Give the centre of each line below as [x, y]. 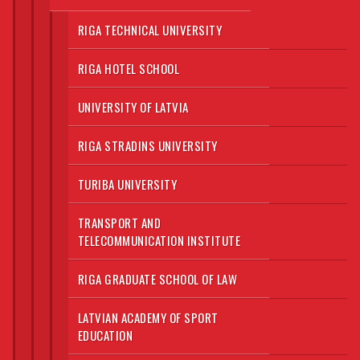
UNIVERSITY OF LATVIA [133, 106]
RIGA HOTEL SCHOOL [129, 68]
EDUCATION [105, 335]
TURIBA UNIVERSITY [127, 184]
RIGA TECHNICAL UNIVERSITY [150, 29]
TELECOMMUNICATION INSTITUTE [159, 240]
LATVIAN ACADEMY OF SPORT [148, 317]
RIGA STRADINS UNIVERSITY [147, 145]
